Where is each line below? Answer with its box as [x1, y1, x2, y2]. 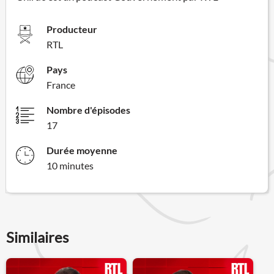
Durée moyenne [46, 144, 117, 156]
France [46, 78, 75, 91]
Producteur [46, 23, 97, 35]
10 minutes [46, 159, 94, 171]
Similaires [6, 228, 68, 246]
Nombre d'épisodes [46, 103, 130, 116]
